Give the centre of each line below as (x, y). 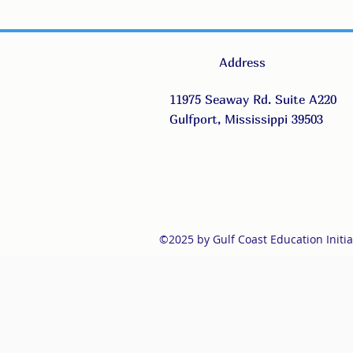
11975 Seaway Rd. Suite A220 (253, 99)
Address (242, 62)
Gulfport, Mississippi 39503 (246, 119)
